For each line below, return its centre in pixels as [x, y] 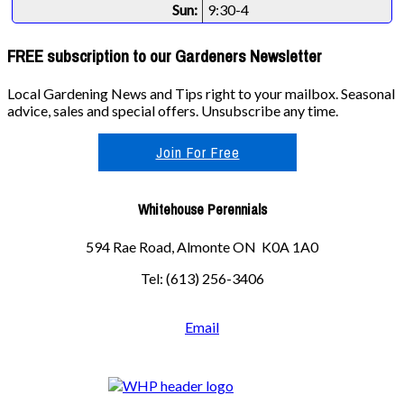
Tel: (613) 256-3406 [202, 279]
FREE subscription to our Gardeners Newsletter [165, 56]
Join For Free [197, 152]
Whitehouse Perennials [202, 209]
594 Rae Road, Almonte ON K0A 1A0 [202, 247]
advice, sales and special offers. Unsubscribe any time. [173, 110]
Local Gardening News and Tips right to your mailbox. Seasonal [201, 93]
